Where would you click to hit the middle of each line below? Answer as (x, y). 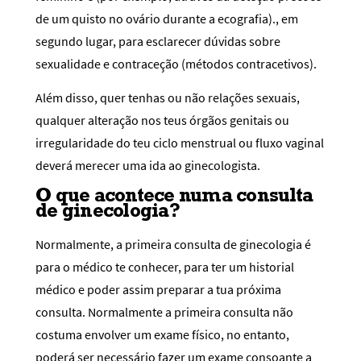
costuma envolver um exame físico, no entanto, (162, 334)
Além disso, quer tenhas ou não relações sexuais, (168, 97)
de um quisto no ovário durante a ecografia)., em (167, 19)
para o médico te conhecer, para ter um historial (165, 266)
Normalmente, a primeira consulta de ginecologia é (173, 244)
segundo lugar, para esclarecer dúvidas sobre (158, 41)
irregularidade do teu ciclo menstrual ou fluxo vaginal (180, 142)
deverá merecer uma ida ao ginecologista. (148, 165)
